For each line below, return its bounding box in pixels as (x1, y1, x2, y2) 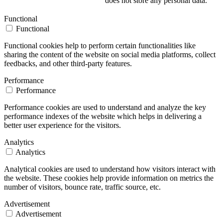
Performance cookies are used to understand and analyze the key (4, 103, 206, 112)
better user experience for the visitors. (4, 121, 121, 130)
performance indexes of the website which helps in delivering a (4, 112, 202, 121)
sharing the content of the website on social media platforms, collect (4, 50, 216, 59)
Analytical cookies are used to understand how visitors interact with (4, 165, 216, 174)
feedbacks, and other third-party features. (4, 59, 132, 68)
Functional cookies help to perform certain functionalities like (4, 41, 196, 50)
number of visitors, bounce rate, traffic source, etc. (4, 183, 161, 192)
